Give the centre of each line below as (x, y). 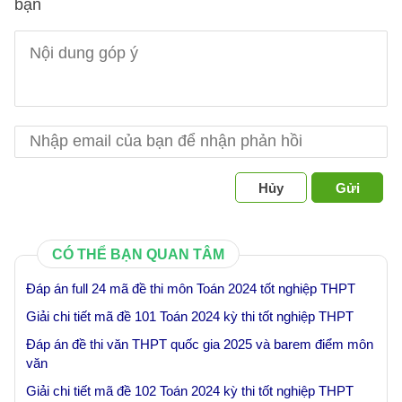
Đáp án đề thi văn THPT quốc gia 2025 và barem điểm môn (200, 344)
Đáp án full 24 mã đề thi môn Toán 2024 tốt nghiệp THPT (191, 288)
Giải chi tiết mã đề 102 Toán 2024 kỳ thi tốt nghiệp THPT (190, 391)
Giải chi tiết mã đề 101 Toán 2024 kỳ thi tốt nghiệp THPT (190, 316)
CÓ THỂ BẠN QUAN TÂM (138, 254)
